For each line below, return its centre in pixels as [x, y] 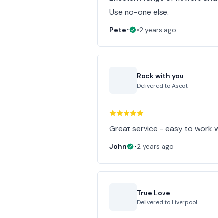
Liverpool [185, 202]
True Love [154, 193]
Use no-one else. [139, 12]
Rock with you [161, 76]
